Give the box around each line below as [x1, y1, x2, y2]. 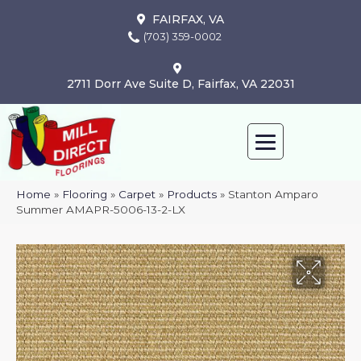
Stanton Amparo [228, 188, 318, 201]
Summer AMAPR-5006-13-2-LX [16, 203, 185, 217]
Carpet [118, 188, 156, 201]
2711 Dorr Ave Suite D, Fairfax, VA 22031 [66, 76, 295, 91]
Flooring [62, 188, 107, 201]
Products [167, 188, 217, 201]
